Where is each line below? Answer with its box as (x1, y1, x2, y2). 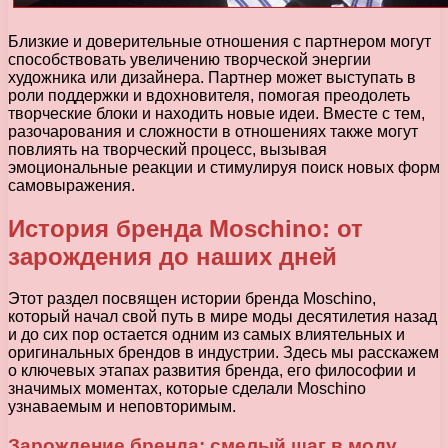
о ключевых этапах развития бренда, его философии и (8, 362, 416, 380)
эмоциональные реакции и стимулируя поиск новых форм (8, 158, 440, 176)
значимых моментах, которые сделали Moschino (8, 380, 366, 398)
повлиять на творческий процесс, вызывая (8, 140, 327, 158)
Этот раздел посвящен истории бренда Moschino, (8, 290, 376, 308)
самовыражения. (8, 176, 135, 194)
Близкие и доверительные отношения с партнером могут (8, 32, 431, 50)
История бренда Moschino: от (8, 214, 363, 242)
